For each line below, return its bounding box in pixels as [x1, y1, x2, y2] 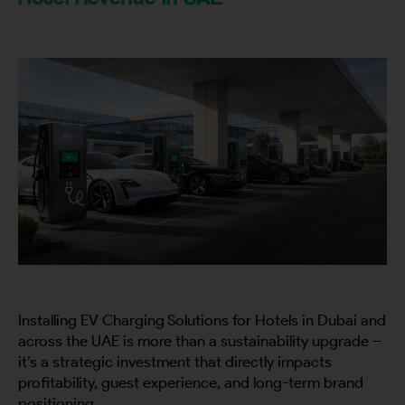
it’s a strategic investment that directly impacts [18, 353, 332, 372]
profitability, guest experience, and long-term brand [18, 373, 363, 392]
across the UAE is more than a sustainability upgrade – [18, 332, 381, 351]
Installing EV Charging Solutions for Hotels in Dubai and [18, 311, 386, 330]
